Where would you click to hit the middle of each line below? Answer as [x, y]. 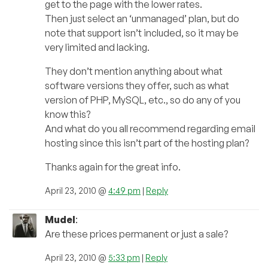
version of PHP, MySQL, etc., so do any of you [143, 100]
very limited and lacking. [97, 47]
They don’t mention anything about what [134, 71]
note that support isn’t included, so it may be [142, 33]
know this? [68, 114]
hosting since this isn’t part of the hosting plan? [147, 143]
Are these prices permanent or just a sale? [136, 234]
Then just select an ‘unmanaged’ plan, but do [142, 18]
